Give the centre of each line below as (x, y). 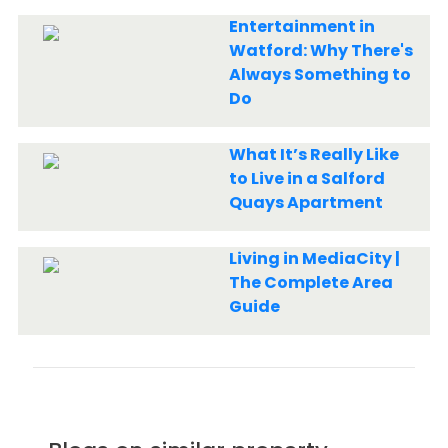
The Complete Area (310, 282)
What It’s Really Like (313, 154)
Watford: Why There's (320, 50)
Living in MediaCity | (314, 258)
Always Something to (319, 74)
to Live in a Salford (306, 178)
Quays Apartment (305, 202)
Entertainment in (301, 26)
